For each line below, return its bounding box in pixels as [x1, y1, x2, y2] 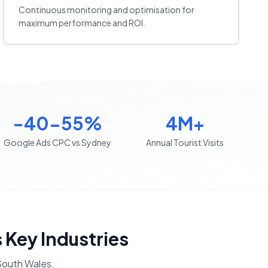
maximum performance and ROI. [19, 17, 146, 29]
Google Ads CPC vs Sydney [3, 137, 111, 148]
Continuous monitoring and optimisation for [19, 4, 195, 16]
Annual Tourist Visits [146, 137, 224, 148]
